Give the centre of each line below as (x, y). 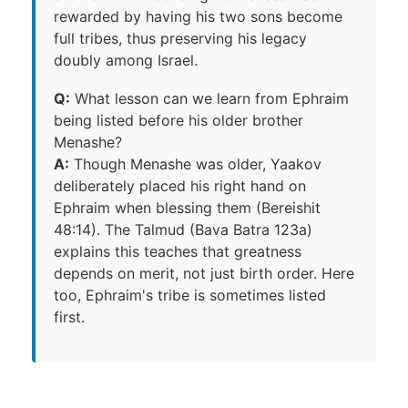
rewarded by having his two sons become (198, 16)
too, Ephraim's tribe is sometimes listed (190, 295)
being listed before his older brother (178, 120)
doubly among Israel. (126, 60)
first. (69, 316)
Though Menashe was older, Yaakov (195, 163)
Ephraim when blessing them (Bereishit (187, 207)
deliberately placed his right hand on (180, 185)
